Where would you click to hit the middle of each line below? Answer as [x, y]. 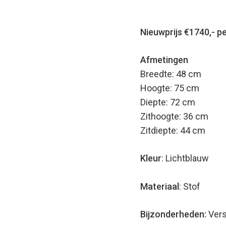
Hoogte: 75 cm [170, 88]
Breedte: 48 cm [171, 74]
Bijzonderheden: [174, 214]
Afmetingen [164, 60]
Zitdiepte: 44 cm [173, 130]
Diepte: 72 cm [168, 102]
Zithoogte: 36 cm [174, 116]
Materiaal [160, 186]
